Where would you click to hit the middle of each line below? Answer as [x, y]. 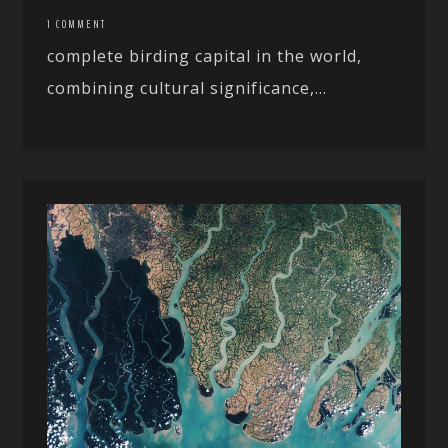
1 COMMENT [77, 24]
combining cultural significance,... [187, 88]
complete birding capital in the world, [205, 56]
